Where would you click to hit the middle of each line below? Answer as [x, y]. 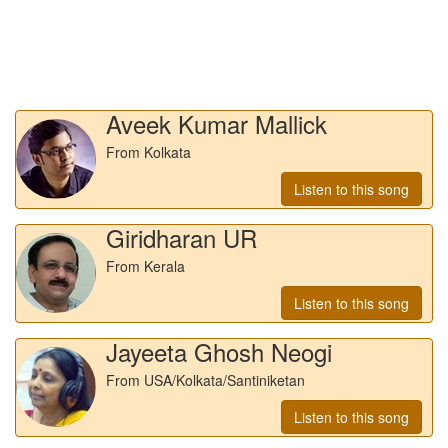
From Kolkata [148, 151]
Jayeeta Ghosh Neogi [219, 351]
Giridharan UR [181, 237]
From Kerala [145, 265]
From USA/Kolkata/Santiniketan [205, 379]
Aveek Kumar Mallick [216, 123]
